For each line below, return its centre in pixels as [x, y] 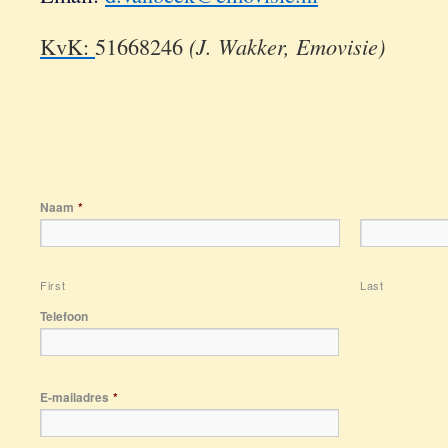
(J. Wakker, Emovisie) [287, 46]
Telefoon [64, 316]
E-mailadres [74, 397]
